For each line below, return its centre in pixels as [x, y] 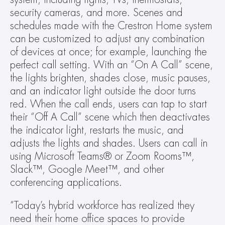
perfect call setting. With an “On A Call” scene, [111, 65]
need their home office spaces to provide [97, 219]
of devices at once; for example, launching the [108, 52]
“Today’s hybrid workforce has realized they [102, 206]
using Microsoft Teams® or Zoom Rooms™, [102, 156]
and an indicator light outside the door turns [103, 91]
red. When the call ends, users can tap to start [108, 104]
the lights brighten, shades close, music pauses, [110, 78]
